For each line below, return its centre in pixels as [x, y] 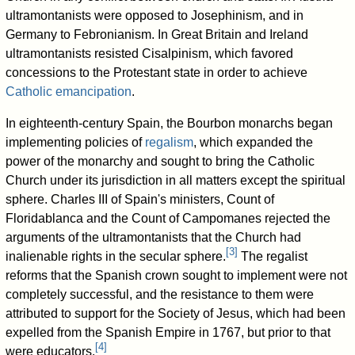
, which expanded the [254, 142]
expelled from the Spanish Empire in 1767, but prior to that [168, 332]
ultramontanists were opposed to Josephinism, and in [155, 15]
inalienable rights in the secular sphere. [116, 256]
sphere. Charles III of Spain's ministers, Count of [140, 199]
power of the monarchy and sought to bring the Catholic [160, 161]
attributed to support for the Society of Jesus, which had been [176, 313]
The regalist [273, 256]
